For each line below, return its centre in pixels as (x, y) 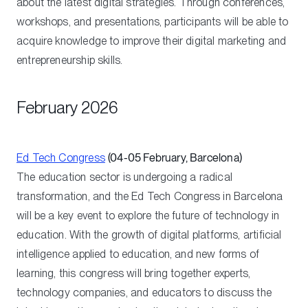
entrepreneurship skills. (70, 60)
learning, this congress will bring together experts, (134, 273)
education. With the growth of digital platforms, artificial (149, 234)
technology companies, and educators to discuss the (144, 292)
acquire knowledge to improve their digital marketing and (152, 41)
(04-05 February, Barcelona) (175, 157)
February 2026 (67, 107)
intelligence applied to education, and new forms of (138, 254)
